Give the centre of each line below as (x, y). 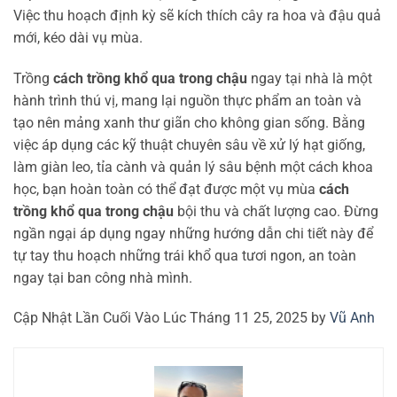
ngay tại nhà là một (310, 78)
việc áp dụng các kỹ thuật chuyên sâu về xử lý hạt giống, (189, 144)
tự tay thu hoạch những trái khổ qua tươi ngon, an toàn (185, 255)
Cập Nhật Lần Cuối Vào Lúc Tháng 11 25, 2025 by (171, 318)
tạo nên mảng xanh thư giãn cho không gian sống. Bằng (189, 122)
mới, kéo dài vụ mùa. (78, 37)
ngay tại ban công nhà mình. (103, 277)
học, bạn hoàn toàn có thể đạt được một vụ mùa (166, 189)
